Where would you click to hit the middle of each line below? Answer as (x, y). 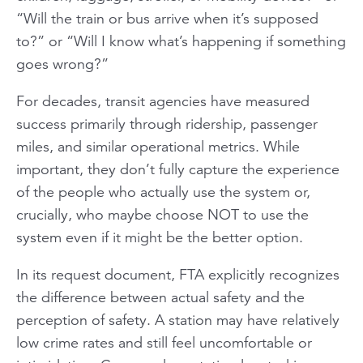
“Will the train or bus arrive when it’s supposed (167, 18)
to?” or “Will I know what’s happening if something (181, 41)
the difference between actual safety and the (160, 297)
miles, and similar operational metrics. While (158, 146)
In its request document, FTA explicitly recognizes (178, 274)
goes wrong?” (62, 64)
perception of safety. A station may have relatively (178, 320)
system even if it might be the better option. (160, 237)
